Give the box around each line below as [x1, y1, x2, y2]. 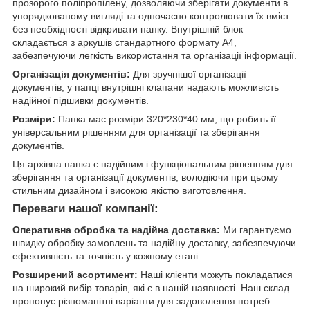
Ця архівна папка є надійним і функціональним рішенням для [12, 158, 293, 170]
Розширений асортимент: [12, 268, 138, 280]
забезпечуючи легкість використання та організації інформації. [12, 49, 297, 61]
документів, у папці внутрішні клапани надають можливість [12, 81, 279, 93]
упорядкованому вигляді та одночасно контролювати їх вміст [12, 10, 289, 21]
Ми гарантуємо [220, 224, 291, 235]
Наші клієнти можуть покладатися [138, 268, 293, 280]
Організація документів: [12, 68, 133, 80]
